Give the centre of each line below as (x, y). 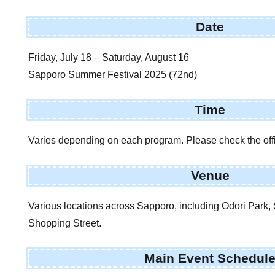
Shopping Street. (65, 223)
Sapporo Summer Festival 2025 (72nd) (113, 74)
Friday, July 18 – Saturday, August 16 (109, 57)
